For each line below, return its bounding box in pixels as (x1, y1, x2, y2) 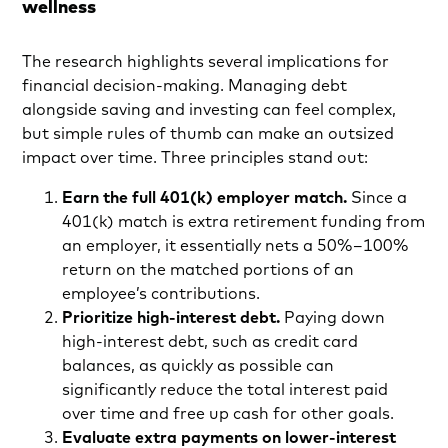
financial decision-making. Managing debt (22, 75, 348, 96)
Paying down (280, 307, 386, 328)
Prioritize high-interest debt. (62, 307, 281, 328)
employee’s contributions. (62, 283, 261, 304)
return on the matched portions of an (62, 259, 355, 280)
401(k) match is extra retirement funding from (62, 211, 426, 232)
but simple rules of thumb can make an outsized (22, 123, 395, 144)
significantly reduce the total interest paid (62, 379, 389, 400)
